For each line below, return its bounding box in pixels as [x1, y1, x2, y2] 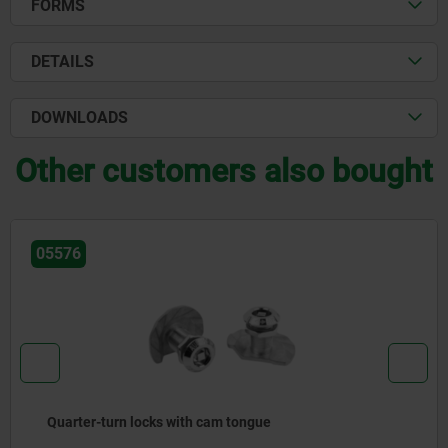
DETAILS [31, 52, 94, 72]
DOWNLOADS [31, 108, 128, 128]
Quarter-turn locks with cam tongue [47, 413, 271, 430]
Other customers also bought [15, 152, 433, 191]
